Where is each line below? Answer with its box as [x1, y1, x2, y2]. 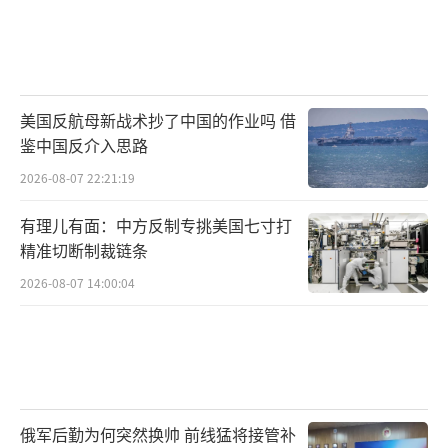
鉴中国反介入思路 [20, 133, 148, 158]
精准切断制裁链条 [20, 237, 148, 262]
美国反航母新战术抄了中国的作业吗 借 [20, 108, 296, 133]
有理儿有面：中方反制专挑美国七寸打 [20, 212, 292, 237]
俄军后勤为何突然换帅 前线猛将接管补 [20, 421, 296, 446]
